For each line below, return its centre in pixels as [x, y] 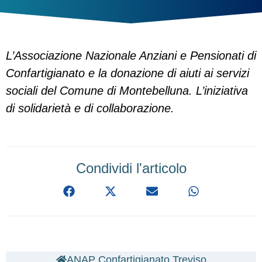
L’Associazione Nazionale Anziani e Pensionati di [131, 56]
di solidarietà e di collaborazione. [90, 108]
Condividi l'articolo [131, 168]
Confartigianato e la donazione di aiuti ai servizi [127, 73]
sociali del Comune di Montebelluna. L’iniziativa [127, 91]
